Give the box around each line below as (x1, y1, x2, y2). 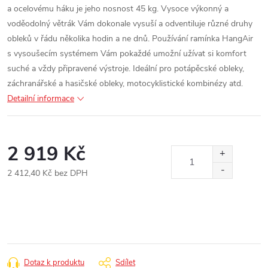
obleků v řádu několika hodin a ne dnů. (7, 33, 150, 44)
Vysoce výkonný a (161, 3, 229, 14)
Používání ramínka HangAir (152, 33, 253, 44)
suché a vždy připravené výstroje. (7, 63, 130, 74)
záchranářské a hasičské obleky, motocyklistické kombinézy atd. (7, 78, 243, 89)
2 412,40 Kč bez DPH (7, 167, 88, 179)
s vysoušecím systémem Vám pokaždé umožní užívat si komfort (7, 48, 246, 59)
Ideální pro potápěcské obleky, (133, 63, 244, 74)
